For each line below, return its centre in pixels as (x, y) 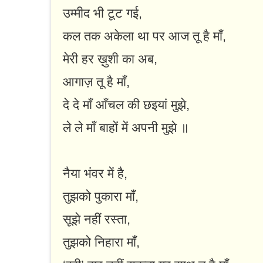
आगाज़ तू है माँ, (96, 82)
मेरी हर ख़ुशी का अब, (110, 59)
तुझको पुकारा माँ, (101, 197)
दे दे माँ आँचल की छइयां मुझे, (126, 105)
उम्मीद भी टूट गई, (102, 14)
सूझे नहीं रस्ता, (97, 220)
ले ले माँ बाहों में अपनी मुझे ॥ (126, 128)
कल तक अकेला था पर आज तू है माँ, (144, 36)
